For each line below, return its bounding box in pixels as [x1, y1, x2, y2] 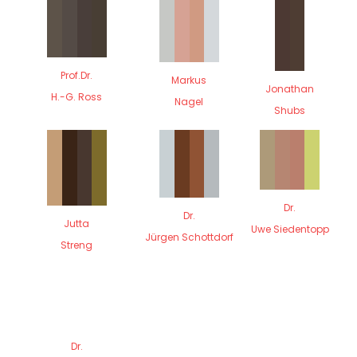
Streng [61, 237, 93, 252]
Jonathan [265, 81, 315, 96]
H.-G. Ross [51, 89, 103, 104]
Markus [171, 73, 207, 88]
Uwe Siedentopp [250, 222, 329, 236]
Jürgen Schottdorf [144, 229, 233, 244]
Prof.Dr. [61, 68, 93, 82]
